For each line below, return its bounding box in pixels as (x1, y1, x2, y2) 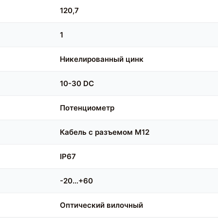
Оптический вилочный (60, 200, 144, 210)
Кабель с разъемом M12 (60, 127, 150, 137)
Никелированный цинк (60, 54, 144, 64)
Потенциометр (60, 103, 115, 113)
